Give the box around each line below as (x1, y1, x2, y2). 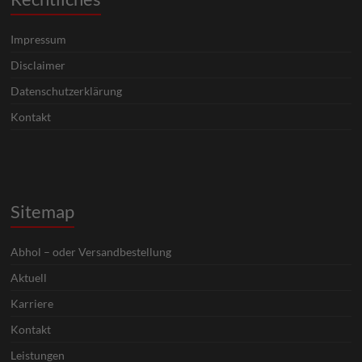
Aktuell (11, 270, 48, 284)
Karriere (11, 296, 54, 310)
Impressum (11, 32, 67, 46)
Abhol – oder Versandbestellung (11, 244, 172, 259)
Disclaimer (11, 57, 66, 72)
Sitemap (11, 200, 75, 222)
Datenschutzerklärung (11, 83, 123, 98)
